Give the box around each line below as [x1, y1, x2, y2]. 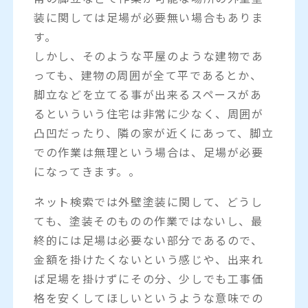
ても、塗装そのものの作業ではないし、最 [34, 212, 263, 229]
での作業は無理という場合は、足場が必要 [34, 143, 264, 160]
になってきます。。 [34, 162, 141, 179]
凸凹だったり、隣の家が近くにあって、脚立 [34, 124, 274, 141]
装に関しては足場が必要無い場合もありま [34, 8, 264, 25]
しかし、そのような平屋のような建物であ [34, 47, 264, 64]
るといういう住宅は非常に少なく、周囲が [34, 104, 264, 122]
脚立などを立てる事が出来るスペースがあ [34, 85, 263, 102]
